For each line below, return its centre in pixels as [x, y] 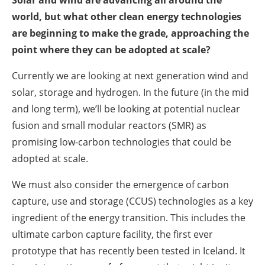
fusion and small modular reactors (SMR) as [109, 125]
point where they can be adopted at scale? [111, 49]
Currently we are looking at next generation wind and [130, 75]
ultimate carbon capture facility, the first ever [112, 234]
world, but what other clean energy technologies [127, 16]
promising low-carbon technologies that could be [122, 142]
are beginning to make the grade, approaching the [130, 33]
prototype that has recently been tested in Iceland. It [129, 251]
